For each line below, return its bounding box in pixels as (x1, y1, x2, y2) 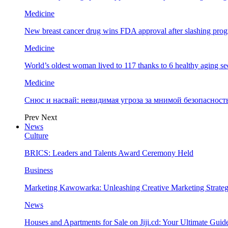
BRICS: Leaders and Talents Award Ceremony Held (24, 149, 193, 157)
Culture (24, 131, 48, 140)
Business (24, 166, 53, 175)
